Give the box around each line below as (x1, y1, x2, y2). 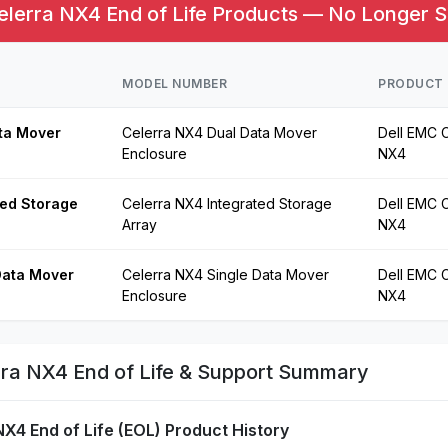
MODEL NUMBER (122, 75, 227, 91)
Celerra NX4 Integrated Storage (122, 194, 332, 212)
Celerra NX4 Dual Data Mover (122, 123, 317, 141)
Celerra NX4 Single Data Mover (122, 265, 329, 283)
